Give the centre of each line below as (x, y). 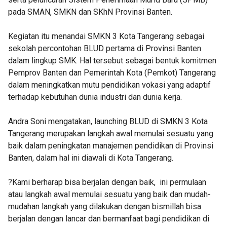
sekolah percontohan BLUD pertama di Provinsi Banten (105, 48)
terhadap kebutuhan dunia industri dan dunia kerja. (95, 97)
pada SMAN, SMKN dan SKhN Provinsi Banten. (90, 12)
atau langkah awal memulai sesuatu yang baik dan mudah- (109, 194)
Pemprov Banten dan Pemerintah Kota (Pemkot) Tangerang (112, 73)
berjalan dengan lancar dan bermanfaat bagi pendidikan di (109, 219)
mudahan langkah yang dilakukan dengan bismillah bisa (105, 206)
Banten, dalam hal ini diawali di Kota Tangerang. (91, 158)
